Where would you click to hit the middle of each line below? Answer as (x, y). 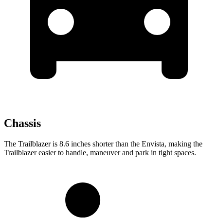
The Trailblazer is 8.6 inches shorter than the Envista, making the (103, 144)
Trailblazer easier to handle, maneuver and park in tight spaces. (100, 153)
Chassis (22, 123)
